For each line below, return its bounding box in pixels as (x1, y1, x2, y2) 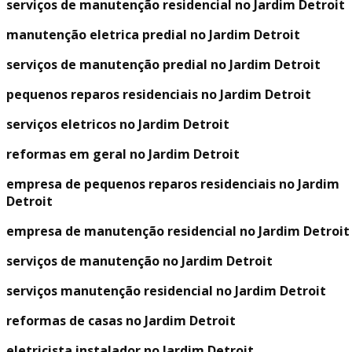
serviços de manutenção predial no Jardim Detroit (6, 56, 321, 73)
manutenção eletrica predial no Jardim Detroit (6, 26, 300, 43)
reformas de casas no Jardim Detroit (6, 312, 236, 329)
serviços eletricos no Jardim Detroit (6, 115, 229, 133)
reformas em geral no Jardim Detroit (6, 145, 240, 163)
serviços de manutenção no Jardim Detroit (6, 252, 273, 269)
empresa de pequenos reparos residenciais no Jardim (6, 175, 339, 192)
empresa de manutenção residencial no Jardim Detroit (6, 222, 350, 240)
